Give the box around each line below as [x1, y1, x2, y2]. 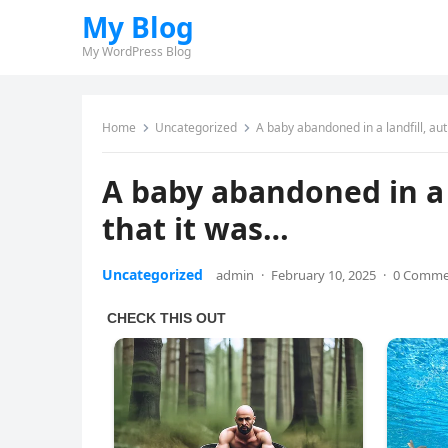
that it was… [102, 208, 289, 249]
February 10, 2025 [271, 266, 376, 284]
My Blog [82, 8, 194, 46]
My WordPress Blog [82, 43, 191, 60]
